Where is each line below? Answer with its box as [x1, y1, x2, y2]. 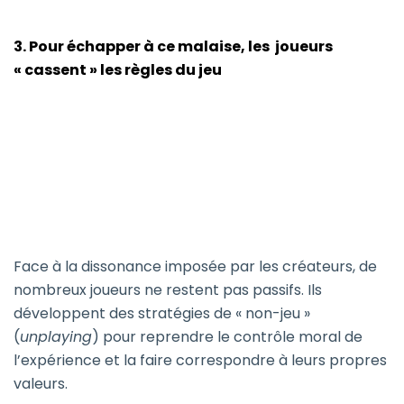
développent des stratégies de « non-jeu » [14, 303, 310, 325]
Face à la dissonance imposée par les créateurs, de [14, 256, 377, 278]
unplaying [20, 326, 92, 348]
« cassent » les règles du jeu [14, 60, 222, 81]
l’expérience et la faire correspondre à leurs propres [14, 350, 387, 372]
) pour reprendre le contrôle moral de [92, 326, 363, 348]
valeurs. [14, 373, 68, 395]
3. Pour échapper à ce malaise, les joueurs [14, 36, 333, 58]
